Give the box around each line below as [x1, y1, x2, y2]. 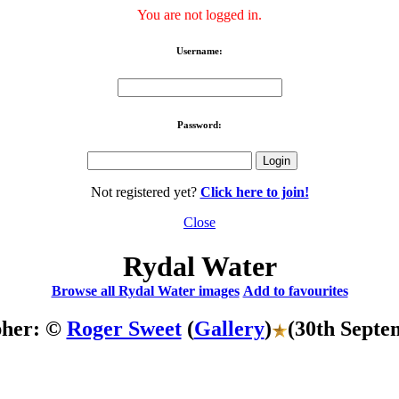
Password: [177, 118, 222, 130]
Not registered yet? [90, 184, 200, 200]
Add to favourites [242, 282, 348, 298]
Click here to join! [199, 184, 309, 200]
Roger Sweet [66, 316, 182, 340]
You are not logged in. [137, 6, 262, 22]
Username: [176, 45, 223, 56]
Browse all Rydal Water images [51, 282, 240, 298]
